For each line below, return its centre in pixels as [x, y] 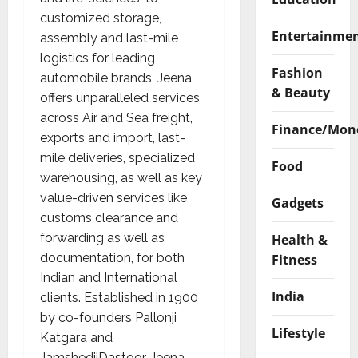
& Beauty [300, 92]
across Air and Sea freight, [116, 117]
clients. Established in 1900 [119, 297]
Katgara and [76, 337]
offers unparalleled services [120, 97]
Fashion [297, 72]
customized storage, [101, 18]
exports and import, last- [113, 137]
